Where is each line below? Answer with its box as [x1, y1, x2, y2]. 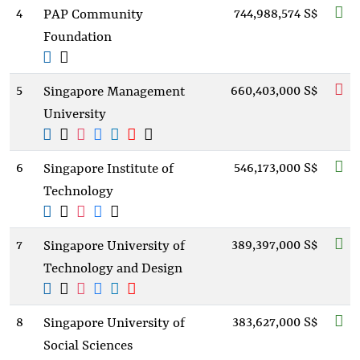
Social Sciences [43, 338, 133, 354]
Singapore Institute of [43, 162, 174, 177]
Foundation [43, 30, 112, 45]
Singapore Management [43, 84, 185, 100]
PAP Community [43, 7, 143, 22]
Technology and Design [43, 261, 182, 276]
